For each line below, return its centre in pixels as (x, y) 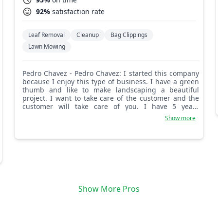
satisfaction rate (79, 11)
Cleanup (88, 35)
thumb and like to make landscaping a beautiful (111, 90)
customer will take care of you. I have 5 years (111, 106)
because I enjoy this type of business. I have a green (111, 81)
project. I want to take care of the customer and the (111, 98)
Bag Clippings (129, 35)
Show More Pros (109, 189)
